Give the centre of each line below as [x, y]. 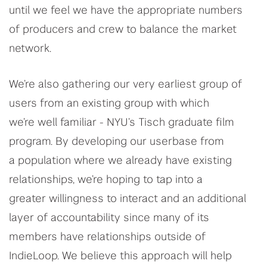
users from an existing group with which [109, 104]
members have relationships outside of [107, 237]
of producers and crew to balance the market [123, 30]
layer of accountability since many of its [109, 218]
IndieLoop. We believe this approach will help [120, 256]
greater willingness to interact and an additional [128, 199]
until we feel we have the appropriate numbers [126, 11]
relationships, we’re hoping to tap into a [106, 180]
